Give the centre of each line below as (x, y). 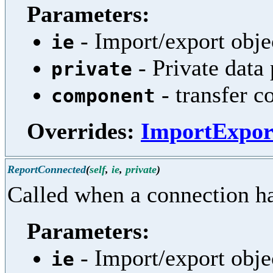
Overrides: (84, 131)
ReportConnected (47, 169)
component (103, 95)
